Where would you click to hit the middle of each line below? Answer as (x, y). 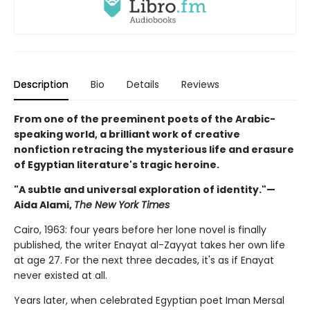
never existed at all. (61, 276)
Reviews (200, 85)
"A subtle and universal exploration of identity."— (145, 190)
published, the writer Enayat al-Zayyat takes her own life (149, 245)
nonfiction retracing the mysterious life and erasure (154, 150)
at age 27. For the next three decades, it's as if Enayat (144, 261)
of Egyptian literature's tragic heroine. (117, 165)
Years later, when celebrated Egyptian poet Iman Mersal (149, 301)
